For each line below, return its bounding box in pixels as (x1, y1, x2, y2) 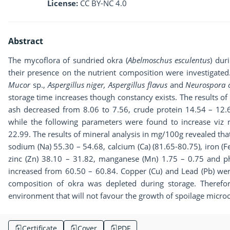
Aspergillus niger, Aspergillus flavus (47, 80, 167, 90)
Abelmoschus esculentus (127, 55, 210, 66)
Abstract (8, 35, 43, 47)
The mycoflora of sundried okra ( (8, 55, 128, 66)
